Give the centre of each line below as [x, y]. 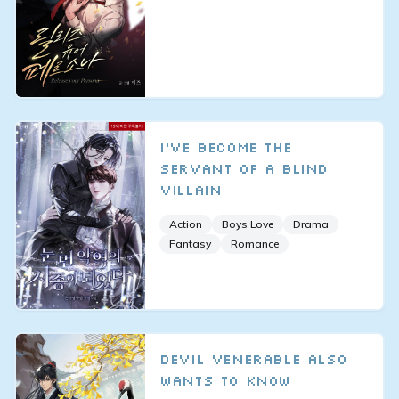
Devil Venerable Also [253, 359]
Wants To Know [225, 381]
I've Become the [226, 147]
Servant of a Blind [244, 168]
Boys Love [248, 224]
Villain [191, 189]
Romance [255, 243]
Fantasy [191, 243]
